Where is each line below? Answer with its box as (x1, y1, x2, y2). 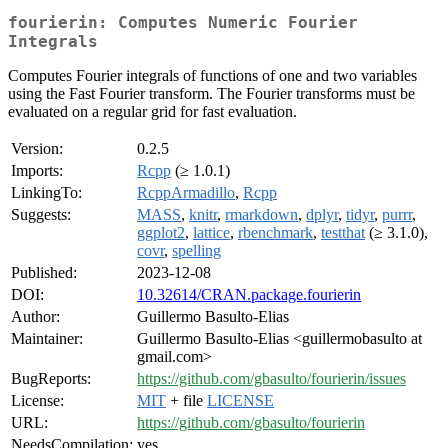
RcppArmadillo (137, 184, 235, 202)
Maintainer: (11, 330, 83, 348)
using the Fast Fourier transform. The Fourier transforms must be (8, 85, 415, 103)
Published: (11, 264, 77, 282)
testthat (321, 224, 365, 242)
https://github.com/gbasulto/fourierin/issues (137, 370, 406, 388)
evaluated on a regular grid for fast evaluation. (8, 103, 297, 121)
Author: (11, 308, 60, 326)
